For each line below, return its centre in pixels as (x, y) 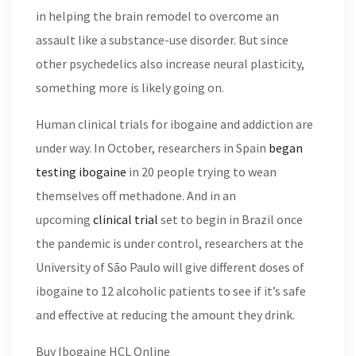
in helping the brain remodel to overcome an (157, 16)
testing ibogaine (81, 172)
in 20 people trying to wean (201, 172)
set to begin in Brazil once (230, 219)
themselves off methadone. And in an (136, 195)
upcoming (64, 219)
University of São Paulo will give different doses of (170, 267)
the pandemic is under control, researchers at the (170, 243)
